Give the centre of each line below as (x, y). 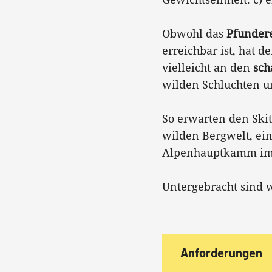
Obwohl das (194, 33)
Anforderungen (221, 253)
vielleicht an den (208, 67)
